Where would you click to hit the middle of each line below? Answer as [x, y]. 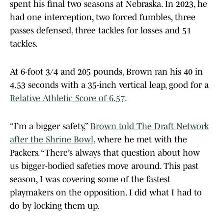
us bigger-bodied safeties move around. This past [104, 166]
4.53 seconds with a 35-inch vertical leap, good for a [109, 85]
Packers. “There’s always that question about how [105, 153]
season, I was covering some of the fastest [90, 179]
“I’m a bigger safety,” [49, 126]
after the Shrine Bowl [52, 140]
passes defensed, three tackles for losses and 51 [100, 31]
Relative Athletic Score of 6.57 [67, 98]
